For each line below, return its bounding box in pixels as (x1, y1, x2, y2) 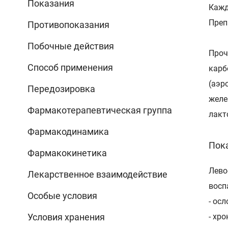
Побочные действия (27, 40, 114, 51)
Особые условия (27, 190, 97, 201)
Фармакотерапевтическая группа (27, 104, 172, 116)
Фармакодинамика (27, 126, 109, 137)
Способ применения (27, 62, 113, 73)
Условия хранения (27, 211, 105, 222)
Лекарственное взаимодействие (27, 168, 167, 180)
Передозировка (27, 83, 95, 94)
